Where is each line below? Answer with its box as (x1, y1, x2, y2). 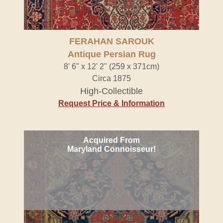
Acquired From (83, 136, 140, 144)
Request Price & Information (58, 99, 165, 108)
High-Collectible (80, 86, 143, 96)
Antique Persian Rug (67, 49, 156, 59)
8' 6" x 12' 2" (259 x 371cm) (64, 62, 159, 71)
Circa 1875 (92, 74, 131, 83)
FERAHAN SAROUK (69, 36, 154, 46)
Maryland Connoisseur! (67, 145, 156, 153)
